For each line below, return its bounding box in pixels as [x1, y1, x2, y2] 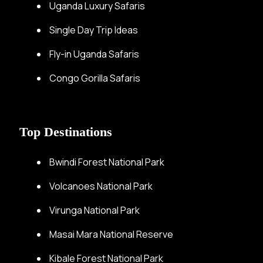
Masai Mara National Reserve [49, 227, 173, 241]
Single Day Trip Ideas [49, 23, 138, 36]
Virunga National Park [49, 203, 140, 217]
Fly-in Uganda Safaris [49, 47, 139, 60]
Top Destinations [19, 124, 112, 139]
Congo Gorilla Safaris [49, 71, 140, 85]
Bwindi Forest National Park [49, 155, 164, 168]
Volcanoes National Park [49, 179, 153, 193]
